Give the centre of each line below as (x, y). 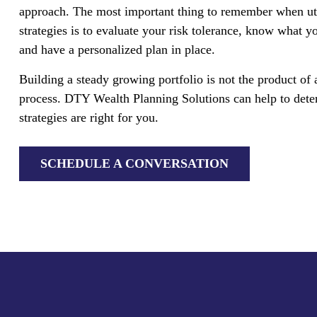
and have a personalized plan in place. (117, 49)
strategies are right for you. (88, 117)
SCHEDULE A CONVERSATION (134, 163)
